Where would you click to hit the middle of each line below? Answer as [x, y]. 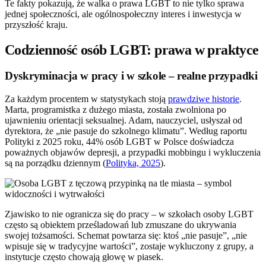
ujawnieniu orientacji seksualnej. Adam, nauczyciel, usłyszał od [123, 121]
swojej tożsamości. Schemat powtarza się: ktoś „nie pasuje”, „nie [126, 236]
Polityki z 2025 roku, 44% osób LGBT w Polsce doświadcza [119, 142]
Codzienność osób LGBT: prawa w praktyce [132, 50]
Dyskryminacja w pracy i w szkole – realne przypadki [131, 76]
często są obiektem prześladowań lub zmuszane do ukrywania [121, 225]
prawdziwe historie [204, 99]
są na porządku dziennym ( [55, 163]
